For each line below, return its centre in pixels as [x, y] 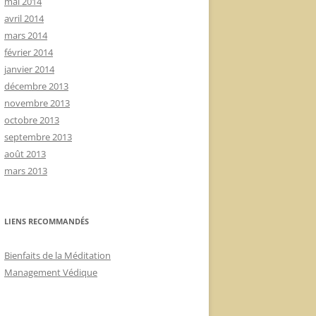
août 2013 [25, 154]
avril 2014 [24, 18]
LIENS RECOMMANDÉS [47, 221]
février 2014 [29, 52]
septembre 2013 [38, 137]
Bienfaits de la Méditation [57, 255]
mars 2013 [26, 171]
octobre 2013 [32, 120]
